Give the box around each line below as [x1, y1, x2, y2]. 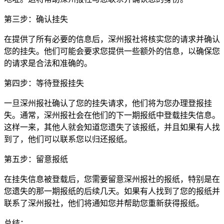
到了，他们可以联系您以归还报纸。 [4, 134, 132, 143]
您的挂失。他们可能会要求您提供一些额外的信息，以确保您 [4, 46, 220, 55]
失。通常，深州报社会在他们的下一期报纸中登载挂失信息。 [4, 110, 220, 119]
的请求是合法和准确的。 [4, 58, 92, 67]
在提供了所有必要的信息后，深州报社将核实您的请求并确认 [4, 34, 220, 43]
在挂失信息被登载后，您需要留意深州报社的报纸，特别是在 [4, 174, 220, 183]
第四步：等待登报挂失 [4, 78, 84, 87]
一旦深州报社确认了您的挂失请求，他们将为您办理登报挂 [4, 98, 212, 107]
